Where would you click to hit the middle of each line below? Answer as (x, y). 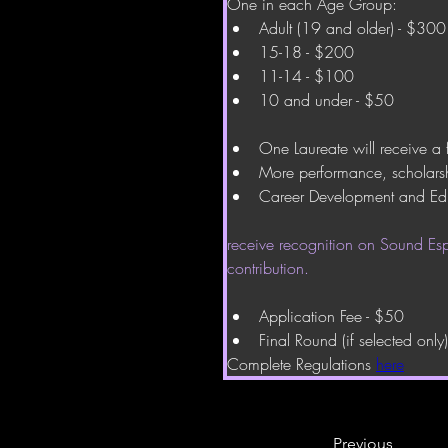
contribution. (268, 267)
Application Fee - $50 (331, 315)
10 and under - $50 (326, 99)
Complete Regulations (301, 363)
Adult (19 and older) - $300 (352, 27)
